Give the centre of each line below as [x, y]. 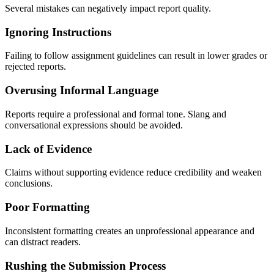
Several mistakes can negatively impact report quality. [108, 9]
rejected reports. [35, 67]
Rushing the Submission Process [85, 265]
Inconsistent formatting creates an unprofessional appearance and [130, 231]
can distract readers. [43, 242]
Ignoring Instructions [58, 32]
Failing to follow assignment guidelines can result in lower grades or [136, 56]
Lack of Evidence [48, 149]
